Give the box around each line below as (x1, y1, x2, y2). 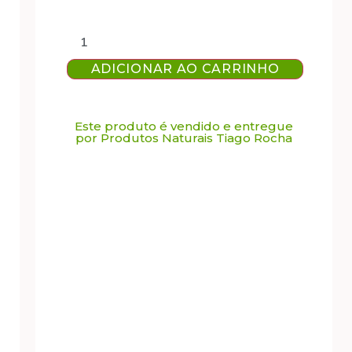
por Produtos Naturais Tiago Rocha (75, 130, 292, 146)
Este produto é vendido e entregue (74, 119, 293, 134)
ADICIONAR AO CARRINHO (90, 61, 280, 77)
